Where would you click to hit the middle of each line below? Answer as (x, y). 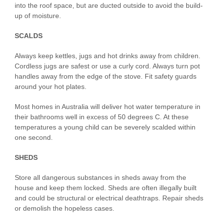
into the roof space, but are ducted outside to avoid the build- (109, 6)
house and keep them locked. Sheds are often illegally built (106, 188)
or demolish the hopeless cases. (65, 208)
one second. (34, 138)
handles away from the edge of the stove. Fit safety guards (106, 77)
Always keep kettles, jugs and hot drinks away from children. (108, 56)
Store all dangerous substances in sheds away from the (100, 178)
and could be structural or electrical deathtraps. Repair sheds (109, 198)
